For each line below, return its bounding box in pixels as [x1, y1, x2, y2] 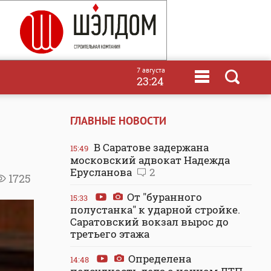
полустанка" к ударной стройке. [70, 203, 240, 217]
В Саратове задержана [91, 140, 209, 154]
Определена [126, 252, 191, 266]
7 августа [137, 65, 165, 74]
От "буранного [125, 190, 202, 204]
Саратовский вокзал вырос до [70, 215, 229, 229]
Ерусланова [70, 165, 134, 179]
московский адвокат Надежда [70, 153, 230, 167]
